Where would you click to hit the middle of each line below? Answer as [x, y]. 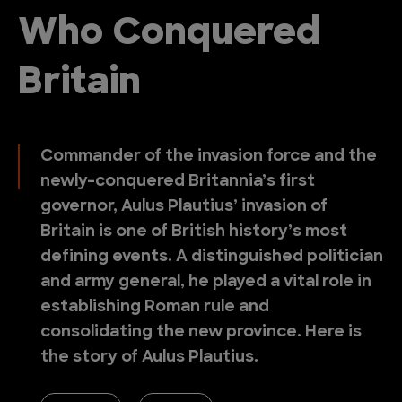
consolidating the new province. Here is [201, 332]
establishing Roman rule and [155, 307]
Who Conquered [169, 35]
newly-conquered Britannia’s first [178, 182]
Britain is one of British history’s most [194, 232]
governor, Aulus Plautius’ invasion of [184, 207]
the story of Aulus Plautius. [149, 358]
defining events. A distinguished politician [212, 257]
